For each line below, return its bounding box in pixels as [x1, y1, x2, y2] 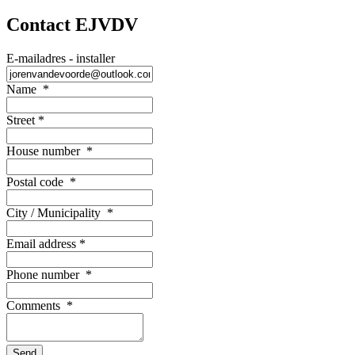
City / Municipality [6, 205, 107, 219]
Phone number [6, 267, 86, 281]
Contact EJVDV [6, 13, 138, 35]
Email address [6, 236, 79, 250]
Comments [6, 298, 67, 312]
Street [6, 113, 38, 127]
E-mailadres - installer [6, 51, 115, 65]
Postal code [6, 174, 70, 189]
